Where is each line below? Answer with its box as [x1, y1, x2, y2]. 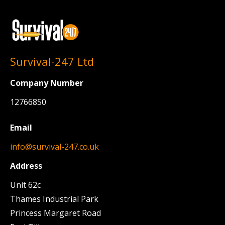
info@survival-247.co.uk [10, 141, 99, 153]
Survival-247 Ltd [10, 54, 94, 69]
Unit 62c [10, 179, 41, 191]
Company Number [10, 77, 83, 88]
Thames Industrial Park [10, 193, 98, 205]
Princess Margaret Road [10, 207, 101, 219]
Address [10, 160, 42, 172]
